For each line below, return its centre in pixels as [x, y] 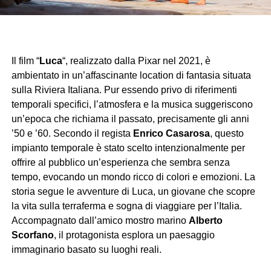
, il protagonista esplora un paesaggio [134, 235]
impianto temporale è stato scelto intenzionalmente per [128, 148]
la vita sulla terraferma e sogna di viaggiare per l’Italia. [126, 206]
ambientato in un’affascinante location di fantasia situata [131, 76]
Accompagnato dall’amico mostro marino [100, 221]
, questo [227, 134]
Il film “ [25, 61]
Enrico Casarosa [171, 134]
